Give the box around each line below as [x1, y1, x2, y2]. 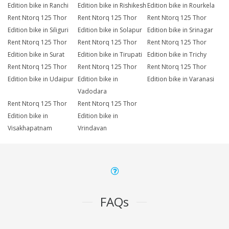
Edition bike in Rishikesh [77, 1, 146, 10]
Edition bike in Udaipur [8, 75, 74, 84]
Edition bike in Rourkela [147, 1, 215, 10]
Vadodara [77, 87, 107, 96]
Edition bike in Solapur [77, 26, 142, 35]
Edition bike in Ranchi [8, 1, 68, 10]
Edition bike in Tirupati [77, 50, 142, 59]
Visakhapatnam [8, 124, 52, 133]
